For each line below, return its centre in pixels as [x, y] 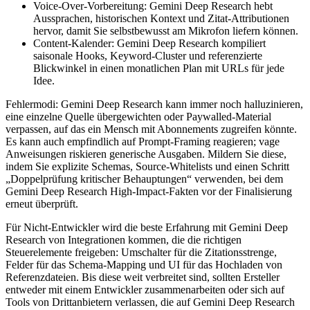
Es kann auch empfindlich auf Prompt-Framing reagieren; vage [143, 141]
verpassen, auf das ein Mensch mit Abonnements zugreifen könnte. [151, 129]
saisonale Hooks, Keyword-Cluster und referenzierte [148, 55]
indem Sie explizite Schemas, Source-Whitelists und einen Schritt [147, 166]
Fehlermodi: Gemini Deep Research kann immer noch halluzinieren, [154, 104]
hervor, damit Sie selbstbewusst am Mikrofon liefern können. [166, 30]
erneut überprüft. [42, 203]
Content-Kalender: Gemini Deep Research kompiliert [149, 43]
